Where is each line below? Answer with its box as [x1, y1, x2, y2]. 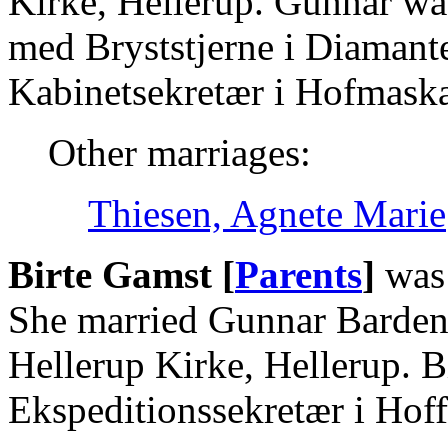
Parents [235, 252, 362, 296]
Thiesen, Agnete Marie [88, 191, 446, 235]
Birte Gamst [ [8, 252, 235, 296]
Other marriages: [48, 130, 311, 174]
